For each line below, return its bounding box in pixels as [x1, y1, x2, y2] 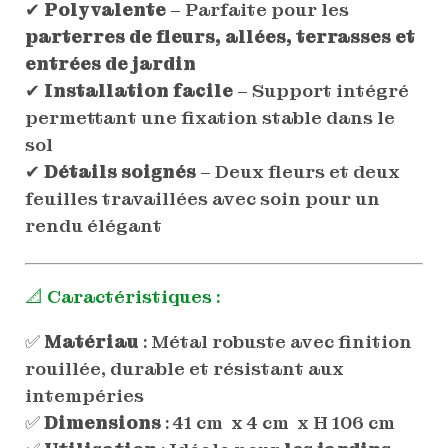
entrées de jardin [24, 51, 196, 75]
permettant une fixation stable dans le [24, 105, 395, 129]
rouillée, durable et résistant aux [24, 357, 344, 381]
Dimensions [43, 411, 161, 435]
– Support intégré [232, 78, 409, 102]
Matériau [43, 330, 139, 354]
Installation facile [43, 78, 233, 102]
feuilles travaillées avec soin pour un [24, 186, 380, 210]
